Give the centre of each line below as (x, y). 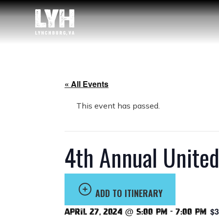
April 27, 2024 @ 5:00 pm (116, 212)
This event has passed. (118, 106)
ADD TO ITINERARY (129, 193)
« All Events (87, 84)
